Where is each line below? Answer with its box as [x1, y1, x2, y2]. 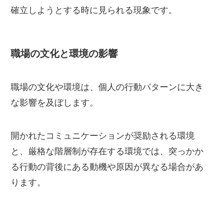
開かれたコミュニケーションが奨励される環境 [11, 130, 195, 141]
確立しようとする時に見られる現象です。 [11, 5, 178, 16]
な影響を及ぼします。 [11, 97, 99, 108]
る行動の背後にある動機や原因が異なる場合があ [11, 162, 204, 172]
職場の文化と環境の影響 [11, 48, 118, 59]
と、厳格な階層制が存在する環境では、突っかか [11, 146, 204, 156]
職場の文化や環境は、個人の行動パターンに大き [11, 82, 204, 92]
